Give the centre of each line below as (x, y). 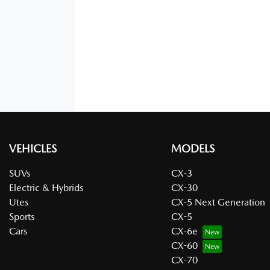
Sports (22, 216)
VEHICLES (33, 148)
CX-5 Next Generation (218, 202)
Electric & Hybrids (46, 187)
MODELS (193, 148)
